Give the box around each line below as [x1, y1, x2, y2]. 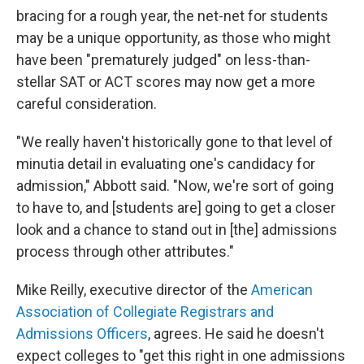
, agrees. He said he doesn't [148, 324, 324, 342]
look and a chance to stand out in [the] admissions [16, 220, 337, 238]
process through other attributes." [16, 242, 234, 260]
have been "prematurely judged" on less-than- [16, 50, 310, 68]
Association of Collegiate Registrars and [16, 302, 274, 320]
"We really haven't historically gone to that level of [16, 132, 333, 150]
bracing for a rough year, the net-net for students [16, 6, 328, 24]
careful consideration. [16, 94, 157, 112]
